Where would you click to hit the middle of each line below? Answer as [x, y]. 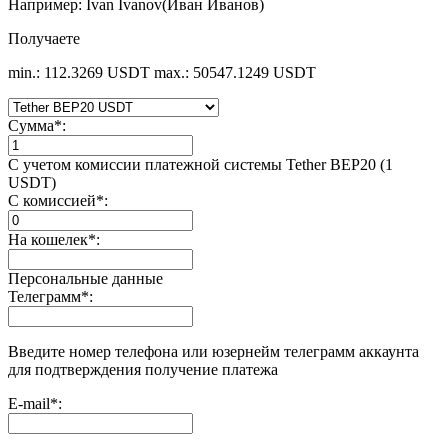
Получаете [44, 38]
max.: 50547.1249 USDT [235, 72]
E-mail [29, 403]
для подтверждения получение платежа [143, 369]
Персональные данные [85, 278]
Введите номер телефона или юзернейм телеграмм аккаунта [213, 351]
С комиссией [52, 200]
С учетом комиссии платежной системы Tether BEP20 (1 [200, 164]
